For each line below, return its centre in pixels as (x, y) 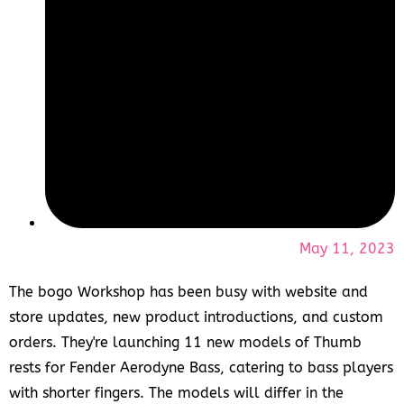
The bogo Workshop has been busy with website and (188, 291)
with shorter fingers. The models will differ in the (176, 392)
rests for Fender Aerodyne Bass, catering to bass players (201, 367)
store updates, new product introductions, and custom (196, 317)
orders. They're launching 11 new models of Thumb (185, 342)
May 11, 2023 (347, 248)
